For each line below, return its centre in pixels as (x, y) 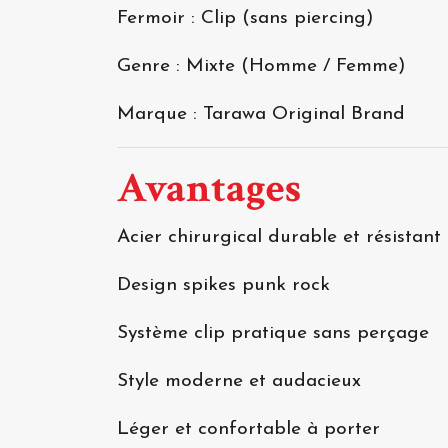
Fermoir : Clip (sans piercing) (245, 18)
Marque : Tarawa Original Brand (261, 114)
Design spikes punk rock (223, 285)
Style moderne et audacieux (239, 381)
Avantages (209, 188)
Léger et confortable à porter (248, 429)
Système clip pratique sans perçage (273, 333)
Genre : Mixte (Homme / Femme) (261, 66)
